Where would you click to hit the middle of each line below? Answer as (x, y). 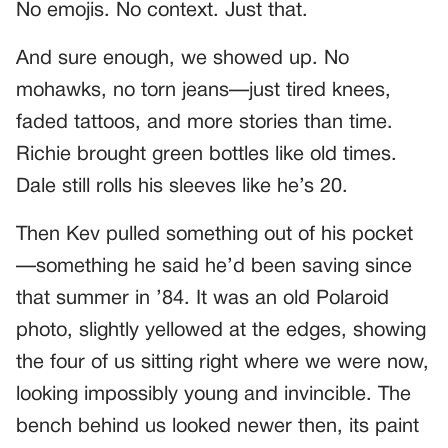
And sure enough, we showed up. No (182, 58)
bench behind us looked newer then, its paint (217, 426)
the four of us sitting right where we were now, (222, 362)
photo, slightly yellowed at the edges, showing (221, 330)
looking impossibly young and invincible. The (213, 394)
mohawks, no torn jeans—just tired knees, (203, 90)
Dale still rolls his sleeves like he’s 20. (182, 186)
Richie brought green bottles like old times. (206, 154)
